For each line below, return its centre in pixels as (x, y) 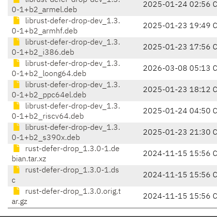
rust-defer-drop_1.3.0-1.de (71, 149)
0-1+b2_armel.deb (44, 10)
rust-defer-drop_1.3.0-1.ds (71, 171)
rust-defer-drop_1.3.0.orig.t (72, 192)
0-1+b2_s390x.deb (46, 138)
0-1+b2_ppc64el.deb (49, 96)
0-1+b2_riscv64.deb (48, 117)
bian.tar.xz (29, 160)
